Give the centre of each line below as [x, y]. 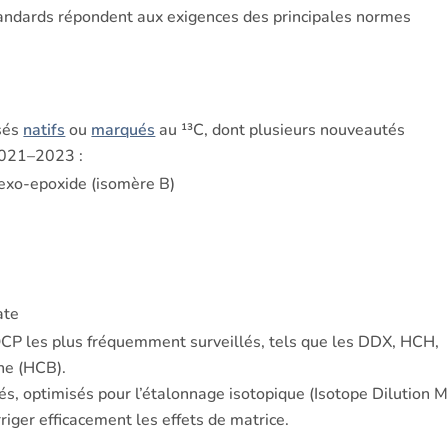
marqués [123, 130]
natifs [44, 130]
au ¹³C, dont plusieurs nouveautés [280, 130]
